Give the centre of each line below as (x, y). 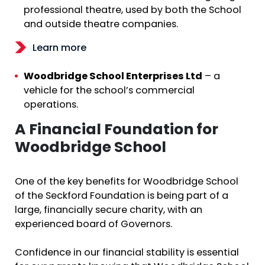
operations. (51, 106)
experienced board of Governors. (93, 225)
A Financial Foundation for (117, 131)
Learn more (59, 48)
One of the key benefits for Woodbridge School (127, 182)
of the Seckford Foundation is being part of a (122, 197)
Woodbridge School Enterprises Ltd (113, 77)
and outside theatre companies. (101, 25)
